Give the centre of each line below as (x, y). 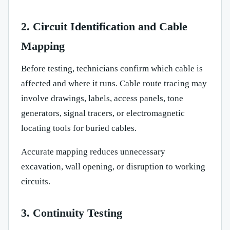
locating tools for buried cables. (79, 128)
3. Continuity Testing (72, 213)
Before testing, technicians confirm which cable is (112, 68)
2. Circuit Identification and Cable (104, 26)
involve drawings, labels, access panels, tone (102, 98)
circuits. (36, 181)
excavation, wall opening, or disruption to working (113, 166)
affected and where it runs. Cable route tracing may (114, 83)
